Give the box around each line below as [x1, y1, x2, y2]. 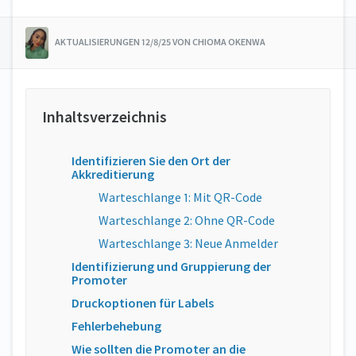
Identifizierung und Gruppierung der [72, 258, 271, 274]
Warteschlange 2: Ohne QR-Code [99, 212, 275, 228]
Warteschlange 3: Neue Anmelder [99, 235, 278, 251]
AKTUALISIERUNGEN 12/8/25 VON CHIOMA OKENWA [54, 35, 265, 48]
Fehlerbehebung [72, 318, 161, 334]
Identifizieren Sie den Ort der [72, 153, 230, 168]
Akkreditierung [72, 166, 154, 182]
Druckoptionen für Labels [72, 295, 214, 311]
